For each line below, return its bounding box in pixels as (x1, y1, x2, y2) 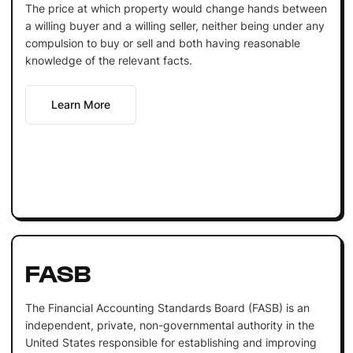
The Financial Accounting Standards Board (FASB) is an (24, 300, 310, 314)
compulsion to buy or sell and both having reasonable (24, 35, 300, 50)
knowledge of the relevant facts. (24, 53, 192, 67)
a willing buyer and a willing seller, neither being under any (24, 18, 325, 32)
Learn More (50, 97, 110, 111)
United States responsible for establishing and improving (24, 335, 317, 349)
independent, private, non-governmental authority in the (24, 318, 314, 332)
